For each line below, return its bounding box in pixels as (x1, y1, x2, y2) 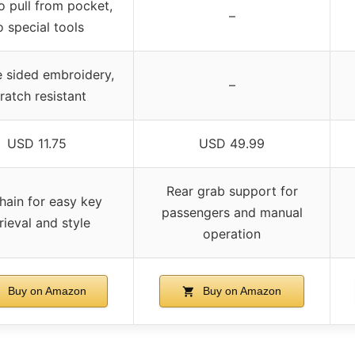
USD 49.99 (199, 135, 265, 151)
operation (203, 225, 261, 242)
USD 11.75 (6, 135, 67, 151)
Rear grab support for (166, 182, 298, 199)
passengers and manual (161, 204, 303, 220)
